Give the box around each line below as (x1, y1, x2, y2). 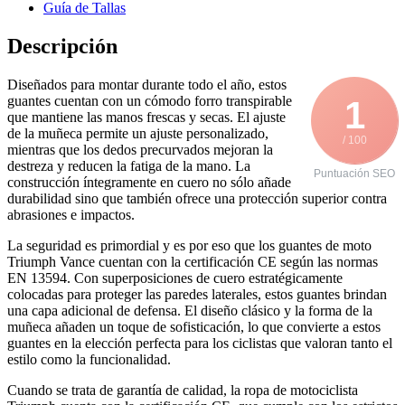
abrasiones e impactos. (7, 207, 135, 223)
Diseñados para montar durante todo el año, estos (7, 77, 287, 93)
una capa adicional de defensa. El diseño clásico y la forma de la (7, 303, 372, 319)
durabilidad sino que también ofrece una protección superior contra (7, 191, 387, 207)
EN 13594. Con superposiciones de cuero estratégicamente (7, 270, 343, 287)
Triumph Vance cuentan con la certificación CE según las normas (7, 254, 378, 270)
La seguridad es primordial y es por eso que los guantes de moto (7, 238, 372, 254)
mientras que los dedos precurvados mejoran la (7, 142, 273, 158)
